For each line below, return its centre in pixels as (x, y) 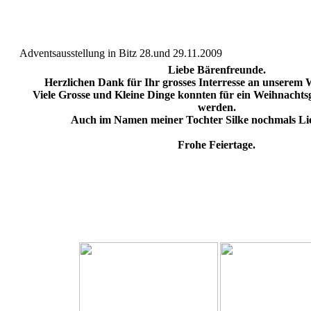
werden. (217, 107)
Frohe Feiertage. (217, 145)
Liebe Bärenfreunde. (217, 70)
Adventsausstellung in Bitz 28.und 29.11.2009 (121, 53)
